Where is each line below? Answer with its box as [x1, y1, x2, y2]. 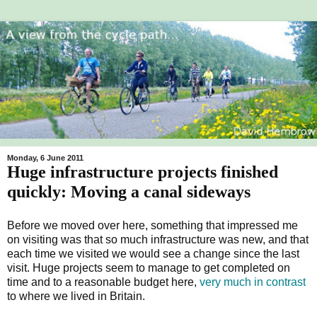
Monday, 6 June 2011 [7, 153, 83, 162]
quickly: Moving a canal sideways [7, 181, 250, 201]
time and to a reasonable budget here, [7, 275, 200, 288]
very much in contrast [200, 275, 306, 288]
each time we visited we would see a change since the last [7, 247, 299, 260]
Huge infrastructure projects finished [7, 161, 278, 181]
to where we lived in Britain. [7, 289, 145, 302]
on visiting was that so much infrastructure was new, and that [7, 233, 309, 246]
